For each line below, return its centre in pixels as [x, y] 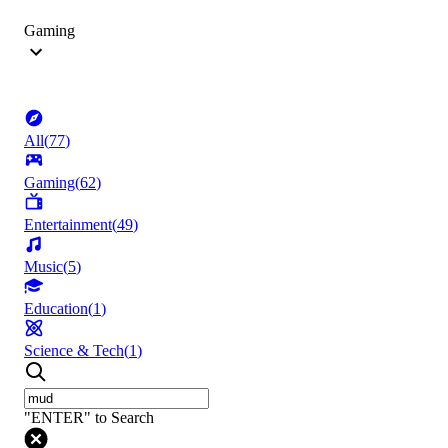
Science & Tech [74, 351]
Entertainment [68, 225]
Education [56, 309]
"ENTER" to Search [89, 418]
